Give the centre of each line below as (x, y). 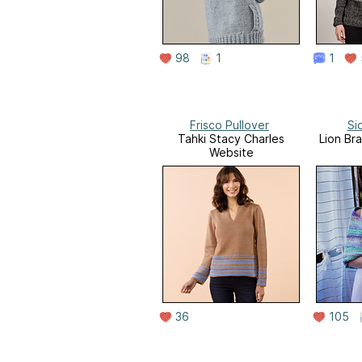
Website (231, 153)
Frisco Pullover (229, 125)
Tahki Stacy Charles (231, 139)
